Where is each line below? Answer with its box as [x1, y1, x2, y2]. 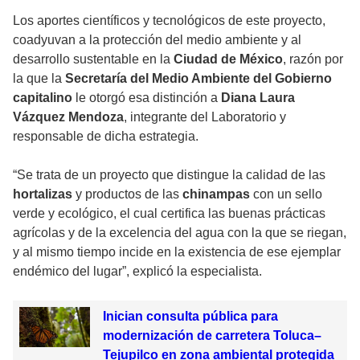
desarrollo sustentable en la [13, 52, 170, 67]
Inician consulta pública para [102, 309, 278, 324]
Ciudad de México [170, 52, 283, 67]
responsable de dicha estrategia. [13, 129, 198, 144]
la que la [13, 72, 62, 86]
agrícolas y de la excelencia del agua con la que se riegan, [13, 226, 346, 240]
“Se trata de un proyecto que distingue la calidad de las [13, 168, 325, 182]
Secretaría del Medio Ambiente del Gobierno [62, 72, 332, 86]
